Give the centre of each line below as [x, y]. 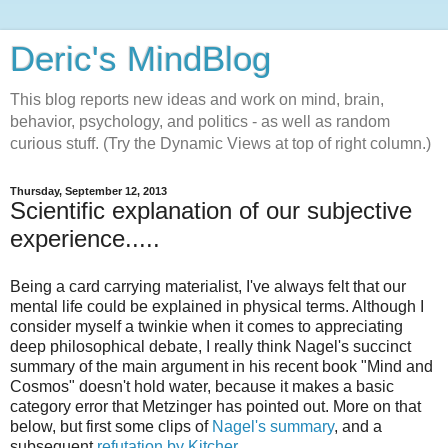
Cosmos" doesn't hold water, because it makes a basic [202, 386]
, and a [358, 426]
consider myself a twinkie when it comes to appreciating [206, 326]
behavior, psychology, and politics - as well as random [200, 121]
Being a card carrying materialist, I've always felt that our [208, 286]
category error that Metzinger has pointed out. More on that [215, 406]
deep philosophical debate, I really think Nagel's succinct [210, 346]
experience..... [85, 238]
